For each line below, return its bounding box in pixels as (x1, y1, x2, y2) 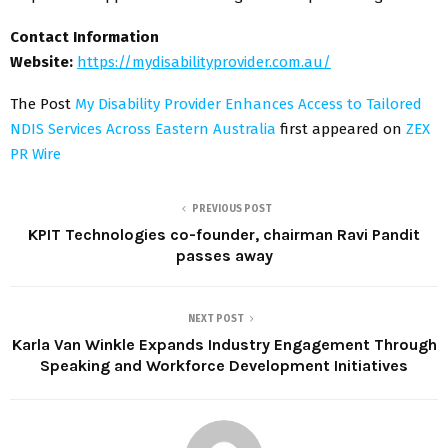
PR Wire (10, 144, 61, 163)
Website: (10, 52, 73, 71)
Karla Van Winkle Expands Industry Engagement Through (11, 334, 437, 354)
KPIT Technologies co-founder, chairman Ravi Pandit (28, 224, 420, 244)
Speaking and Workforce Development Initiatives (40, 355, 408, 375)
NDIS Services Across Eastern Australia (10, 119, 280, 138)
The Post (10, 94, 75, 113)
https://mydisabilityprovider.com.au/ (77, 52, 331, 71)
